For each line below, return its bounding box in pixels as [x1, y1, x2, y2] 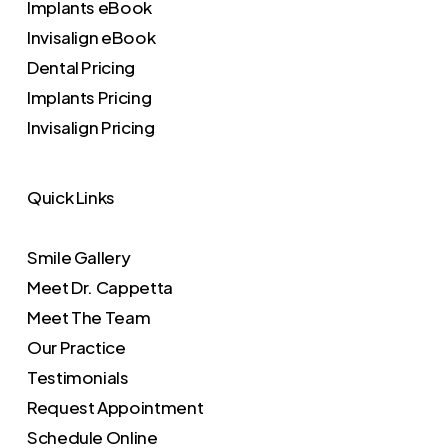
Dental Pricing [26, 56, 136, 78]
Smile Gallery [26, 246, 131, 268]
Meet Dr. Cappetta [26, 276, 174, 298]
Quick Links [26, 186, 116, 208]
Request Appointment [26, 396, 204, 418]
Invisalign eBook [26, 26, 156, 48]
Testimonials [26, 366, 129, 388]
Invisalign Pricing [26, 116, 155, 138]
